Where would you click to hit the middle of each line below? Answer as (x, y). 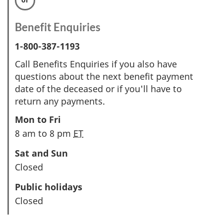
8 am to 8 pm (44, 133)
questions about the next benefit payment (104, 77)
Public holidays (49, 187)
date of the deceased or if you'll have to (98, 89)
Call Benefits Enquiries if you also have (96, 64)
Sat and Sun (41, 153)
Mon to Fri (38, 119)
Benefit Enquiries (58, 27)
